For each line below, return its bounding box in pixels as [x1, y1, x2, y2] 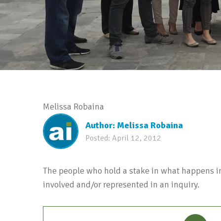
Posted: [85, 133, 112, 143]
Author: [85, 119, 117, 131]
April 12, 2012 [112, 133, 161, 143]
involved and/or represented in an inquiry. [43, 179, 200, 190]
